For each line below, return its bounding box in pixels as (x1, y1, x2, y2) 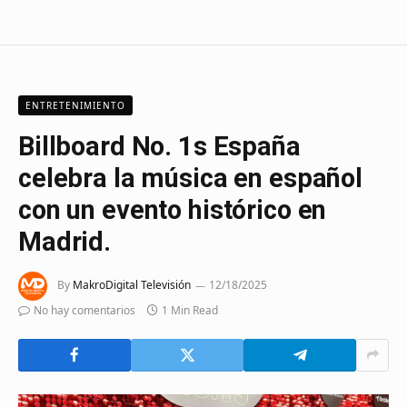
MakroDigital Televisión (73, 277, 191, 293)
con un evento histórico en (18, 194, 327, 225)
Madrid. (18, 225, 111, 257)
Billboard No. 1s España (18, 130, 301, 162)
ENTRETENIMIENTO (25, 98, 125, 112)
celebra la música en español (18, 162, 362, 194)
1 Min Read (162, 302, 218, 318)
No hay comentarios (34, 302, 135, 318)
